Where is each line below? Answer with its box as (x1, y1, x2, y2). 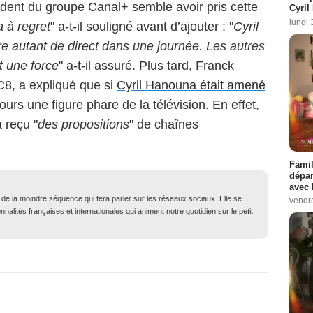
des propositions (38, 117, 129, 131)
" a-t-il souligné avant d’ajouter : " (50, 19, 233, 34)
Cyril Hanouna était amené (117, 78, 265, 92)
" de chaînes (129, 117, 198, 131)
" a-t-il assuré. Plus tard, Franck (59, 58, 234, 73)
